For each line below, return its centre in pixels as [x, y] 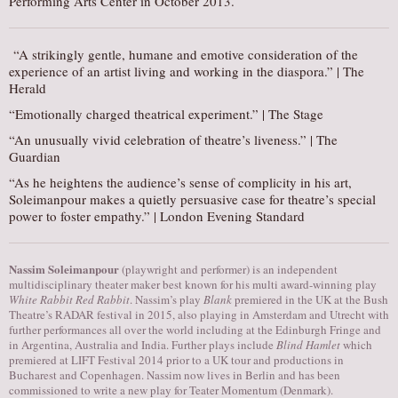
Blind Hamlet [308, 345]
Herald [28, 88]
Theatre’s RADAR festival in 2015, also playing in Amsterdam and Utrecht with [199, 314]
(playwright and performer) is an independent [228, 269]
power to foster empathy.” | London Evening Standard [157, 216]
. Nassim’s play [167, 299]
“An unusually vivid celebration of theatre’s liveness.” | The [173, 139]
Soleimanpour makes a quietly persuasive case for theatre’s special [192, 199]
